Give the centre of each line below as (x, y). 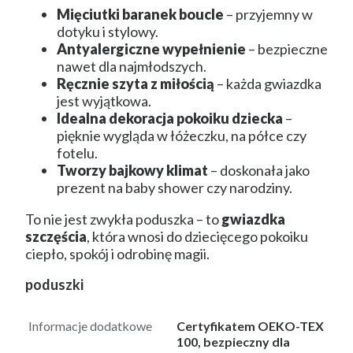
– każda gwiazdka (268, 84)
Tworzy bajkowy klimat (132, 171)
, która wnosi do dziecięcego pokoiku (197, 237)
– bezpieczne (287, 49)
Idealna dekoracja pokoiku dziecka (170, 119)
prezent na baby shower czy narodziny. (175, 188)
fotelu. (77, 153)
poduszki (54, 285)
